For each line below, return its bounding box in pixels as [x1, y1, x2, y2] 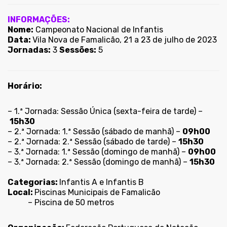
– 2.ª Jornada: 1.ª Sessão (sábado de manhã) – [8, 127, 182, 137]
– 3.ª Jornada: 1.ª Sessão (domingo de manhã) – [8, 147, 188, 157]
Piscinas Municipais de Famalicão [34, 187, 160, 198]
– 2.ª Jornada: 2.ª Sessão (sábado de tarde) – [8, 137, 178, 147]
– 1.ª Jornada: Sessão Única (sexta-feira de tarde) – [8, 106, 203, 117]
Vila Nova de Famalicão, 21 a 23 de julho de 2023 [32, 35, 217, 45]
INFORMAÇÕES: [8, 15, 70, 25]
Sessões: [59, 45, 96, 55]
